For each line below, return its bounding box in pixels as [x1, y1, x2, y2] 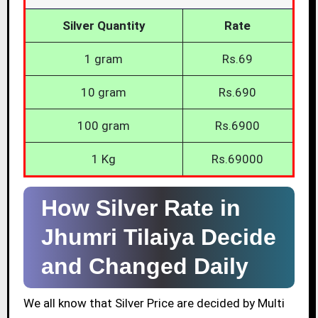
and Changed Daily [40, 253, 248, 279]
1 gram [84, 51, 124, 66]
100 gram [77, 118, 131, 133]
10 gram [81, 84, 127, 99]
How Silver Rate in [40, 194, 241, 221]
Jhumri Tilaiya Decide [40, 224, 276, 250]
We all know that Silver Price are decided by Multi [23, 296, 285, 311]
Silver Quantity [62, 18, 146, 33]
